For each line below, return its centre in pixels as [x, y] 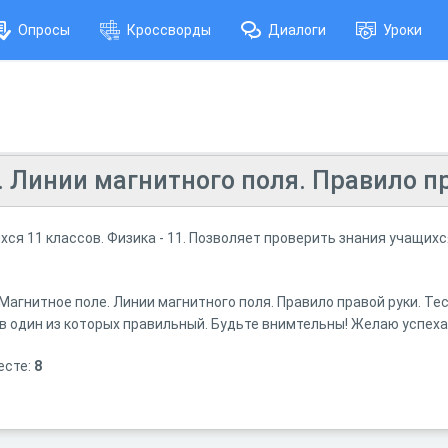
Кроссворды [169, 30]
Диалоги [297, 30]
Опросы [44, 30]
